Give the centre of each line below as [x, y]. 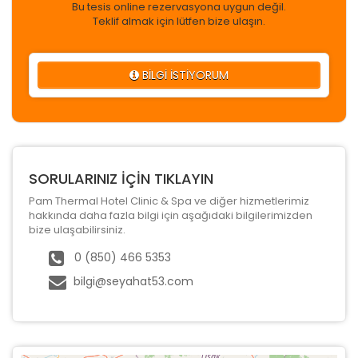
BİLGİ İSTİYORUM [184, 75]
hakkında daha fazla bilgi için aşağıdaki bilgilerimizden [171, 215]
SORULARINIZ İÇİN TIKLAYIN [121, 178]
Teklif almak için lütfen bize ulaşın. [179, 21]
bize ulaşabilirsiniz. [77, 229]
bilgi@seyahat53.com [133, 281]
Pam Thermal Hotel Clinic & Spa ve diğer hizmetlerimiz [169, 201]
